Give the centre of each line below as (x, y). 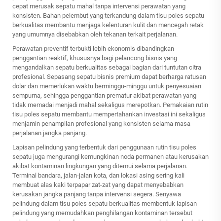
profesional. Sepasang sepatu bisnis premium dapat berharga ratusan (109, 77)
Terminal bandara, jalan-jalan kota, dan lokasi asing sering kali (98, 176)
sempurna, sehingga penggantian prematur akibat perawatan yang (104, 96)
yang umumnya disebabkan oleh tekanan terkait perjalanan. (95, 35)
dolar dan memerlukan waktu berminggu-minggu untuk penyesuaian (107, 86)
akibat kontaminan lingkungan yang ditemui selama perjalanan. (100, 166)
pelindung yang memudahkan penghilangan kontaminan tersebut (102, 213)
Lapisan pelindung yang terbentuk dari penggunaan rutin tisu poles (104, 147)
